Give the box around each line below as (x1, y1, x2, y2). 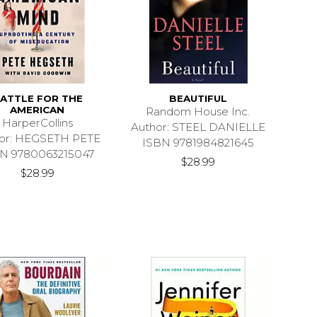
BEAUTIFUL (168, 92, 227, 104)
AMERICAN (10, 103, 65, 115)
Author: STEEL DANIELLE (130, 120, 265, 134)
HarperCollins (1, 115, 73, 129)
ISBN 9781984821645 (142, 135, 254, 149)
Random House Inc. (146, 104, 250, 118)
